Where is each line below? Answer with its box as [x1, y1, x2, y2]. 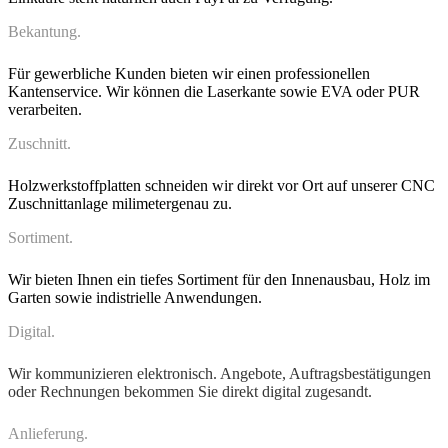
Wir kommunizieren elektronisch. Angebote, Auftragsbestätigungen [8, 365, 431, 383]
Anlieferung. [8, 425, 88, 443]
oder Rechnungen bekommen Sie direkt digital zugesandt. [8, 383, 372, 401]
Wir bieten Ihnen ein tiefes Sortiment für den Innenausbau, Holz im [8, 271, 430, 289]
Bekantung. [8, 23, 81, 41]
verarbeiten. [8, 101, 82, 119]
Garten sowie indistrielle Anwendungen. [8, 289, 262, 307]
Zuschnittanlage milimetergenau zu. [8, 195, 232, 213]
